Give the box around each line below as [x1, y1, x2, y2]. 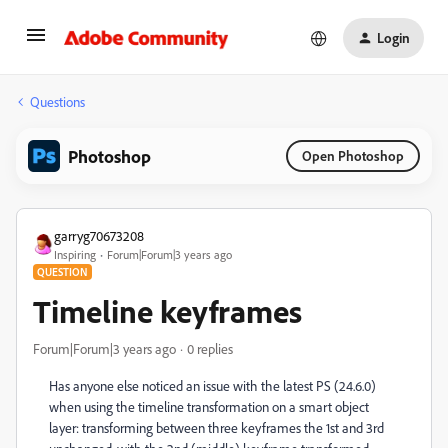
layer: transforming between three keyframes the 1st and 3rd [49, 419, 384, 436]
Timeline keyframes [33, 291, 302, 331]
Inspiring [54, 247, 96, 262]
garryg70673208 [54, 227, 144, 244]
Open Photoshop [302, 147, 404, 164]
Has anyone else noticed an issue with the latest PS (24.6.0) [49, 377, 376, 394]
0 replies [187, 340, 233, 357]
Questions [30, 93, 85, 110]
